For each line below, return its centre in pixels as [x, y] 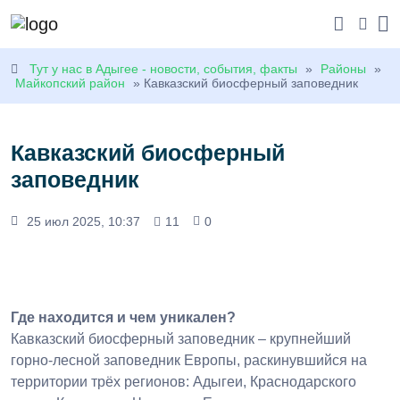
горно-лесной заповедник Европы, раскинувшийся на [189, 361]
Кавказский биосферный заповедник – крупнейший [181, 339]
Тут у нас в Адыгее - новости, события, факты [163, 69]
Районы [343, 69]
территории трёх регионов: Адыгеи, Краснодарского [183, 382]
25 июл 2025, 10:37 [83, 222]
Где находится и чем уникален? [123, 318]
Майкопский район [70, 83]
